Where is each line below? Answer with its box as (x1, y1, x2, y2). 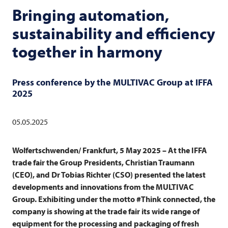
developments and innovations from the (12, 181, 156, 192)
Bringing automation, (12, 4, 169, 25)
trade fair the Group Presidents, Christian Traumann (12, 157, 194, 167)
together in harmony (12, 41, 162, 62)
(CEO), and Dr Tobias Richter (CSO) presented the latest (12, 169, 206, 180)
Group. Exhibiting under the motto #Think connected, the (12, 193, 215, 204)
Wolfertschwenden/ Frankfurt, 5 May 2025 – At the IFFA (12, 145, 207, 155)
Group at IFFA (155, 76, 213, 88)
